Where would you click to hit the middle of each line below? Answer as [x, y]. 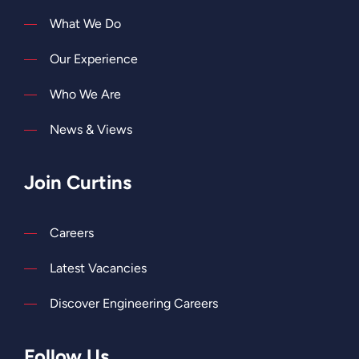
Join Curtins [78, 183]
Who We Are [85, 95]
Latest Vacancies [98, 268]
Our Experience [94, 59]
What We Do [85, 24]
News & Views [91, 130]
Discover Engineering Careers [134, 304]
